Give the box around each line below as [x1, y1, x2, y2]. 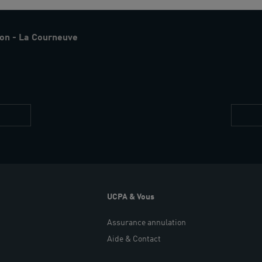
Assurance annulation [107, 218, 187, 227]
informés [131, 122, 169, 132]
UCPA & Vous [107, 192, 155, 201]
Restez [131, 109, 160, 119]
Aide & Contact [107, 235, 161, 243]
